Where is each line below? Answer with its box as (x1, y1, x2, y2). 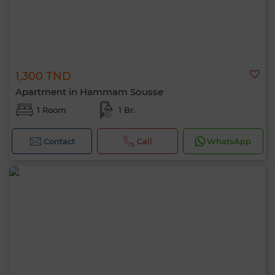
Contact (43, 136, 75, 146)
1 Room (37, 105, 66, 115)
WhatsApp (207, 136, 252, 146)
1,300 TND (15, 69, 71, 83)
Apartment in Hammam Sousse (15, 86, 163, 98)
